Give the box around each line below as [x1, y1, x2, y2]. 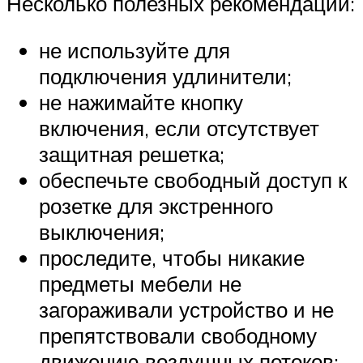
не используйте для [39, 36, 230, 63]
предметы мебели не [39, 270, 241, 297]
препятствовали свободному [39, 322, 317, 348]
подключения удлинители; [39, 62, 292, 89]
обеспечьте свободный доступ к [39, 166, 347, 193]
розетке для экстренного [39, 192, 273, 219]
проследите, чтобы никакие [39, 244, 305, 271]
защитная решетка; [39, 140, 224, 167]
